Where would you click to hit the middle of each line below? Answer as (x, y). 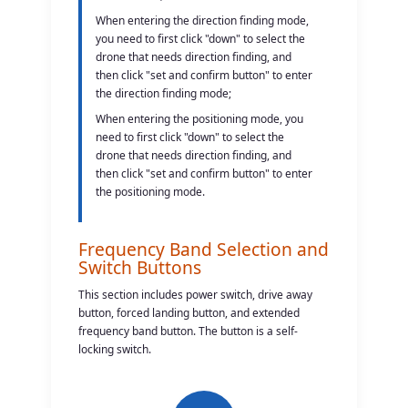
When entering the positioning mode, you (200, 118)
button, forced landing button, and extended (189, 312)
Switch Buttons (140, 267)
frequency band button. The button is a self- (189, 331)
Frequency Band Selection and (204, 249)
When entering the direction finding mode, (203, 20)
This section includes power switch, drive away (196, 294)
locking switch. (115, 349)
